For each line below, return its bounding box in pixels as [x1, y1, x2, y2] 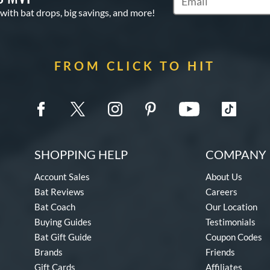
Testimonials [206, 216, 256, 227]
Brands [34, 246, 63, 257]
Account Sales [34, 171, 90, 182]
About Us [206, 171, 242, 182]
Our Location [206, 201, 257, 212]
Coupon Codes [206, 231, 262, 242]
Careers [206, 186, 237, 197]
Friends [206, 246, 235, 257]
